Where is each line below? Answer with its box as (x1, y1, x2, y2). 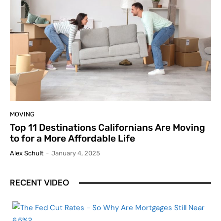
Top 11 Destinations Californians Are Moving (10, 122, 205, 134)
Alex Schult (10, 149, 43, 157)
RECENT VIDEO (10, 177, 69, 188)
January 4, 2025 (51, 149, 100, 157)
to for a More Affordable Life (10, 133, 135, 145)
